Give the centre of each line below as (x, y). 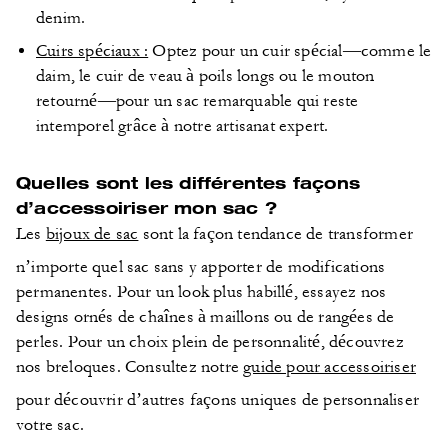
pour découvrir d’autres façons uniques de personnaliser (217, 399)
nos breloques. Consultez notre (130, 366)
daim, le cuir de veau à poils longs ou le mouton (205, 75)
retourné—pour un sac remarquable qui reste (197, 100)
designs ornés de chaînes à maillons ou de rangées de (205, 316)
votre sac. (50, 424)
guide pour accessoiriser (330, 366)
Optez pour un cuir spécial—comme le (290, 50)
